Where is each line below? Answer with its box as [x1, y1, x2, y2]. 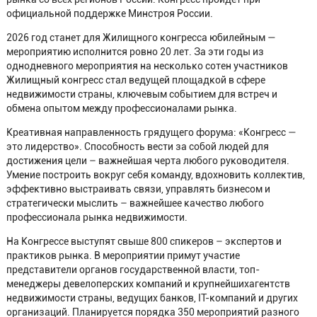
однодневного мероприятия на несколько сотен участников [6, 59, 288, 71]
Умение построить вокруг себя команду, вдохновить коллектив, [6, 168, 305, 180]
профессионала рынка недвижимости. [6, 211, 192, 223]
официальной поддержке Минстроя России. [6, 7, 213, 19]
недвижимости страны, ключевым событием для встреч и [6, 88, 277, 100]
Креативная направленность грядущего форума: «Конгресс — [6, 126, 296, 138]
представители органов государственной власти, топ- [6, 263, 260, 275]
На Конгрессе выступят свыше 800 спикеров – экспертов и [6, 235, 282, 247]
